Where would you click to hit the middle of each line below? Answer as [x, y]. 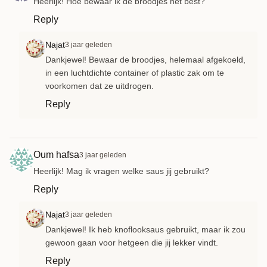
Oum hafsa [56, 155]
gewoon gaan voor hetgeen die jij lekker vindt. [132, 243]
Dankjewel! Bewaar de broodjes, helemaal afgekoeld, [145, 60]
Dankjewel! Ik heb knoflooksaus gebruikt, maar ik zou [145, 230]
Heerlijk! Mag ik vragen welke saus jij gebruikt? [121, 171]
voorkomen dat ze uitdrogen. [100, 86]
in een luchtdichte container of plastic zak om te [135, 73]
